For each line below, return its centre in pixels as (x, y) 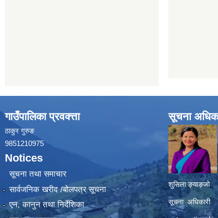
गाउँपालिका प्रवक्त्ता (42, 117)
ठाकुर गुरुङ (19, 131)
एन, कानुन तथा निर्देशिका (46, 205)
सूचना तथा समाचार (37, 174)
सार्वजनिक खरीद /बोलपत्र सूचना (57, 189)
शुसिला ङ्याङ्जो (189, 184)
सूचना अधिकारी (189, 202)
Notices (24, 158)
